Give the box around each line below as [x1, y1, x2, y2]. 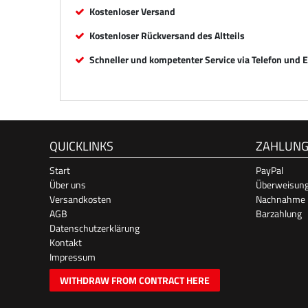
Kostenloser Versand [89, 3, 175, 19]
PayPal [256, 162, 283, 177]
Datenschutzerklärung [49, 220, 140, 235]
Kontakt [49, 234, 82, 250]
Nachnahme [256, 191, 305, 206]
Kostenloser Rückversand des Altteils [89, 27, 245, 43]
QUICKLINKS [49, 136, 113, 155]
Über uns [49, 177, 86, 192]
